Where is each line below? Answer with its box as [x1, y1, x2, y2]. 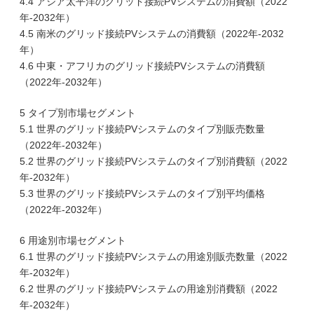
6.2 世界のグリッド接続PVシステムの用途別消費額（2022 [20, 283, 278, 294]
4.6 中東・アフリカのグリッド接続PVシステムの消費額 [20, 60, 265, 71]
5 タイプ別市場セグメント [20, 107, 136, 118]
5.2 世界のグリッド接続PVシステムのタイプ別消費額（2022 [20, 156, 287, 167]
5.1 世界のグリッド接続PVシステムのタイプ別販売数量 [20, 123, 265, 135]
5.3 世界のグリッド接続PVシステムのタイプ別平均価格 [20, 188, 265, 199]
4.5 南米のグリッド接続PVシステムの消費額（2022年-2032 [20, 28, 284, 39]
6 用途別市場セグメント [20, 235, 126, 246]
